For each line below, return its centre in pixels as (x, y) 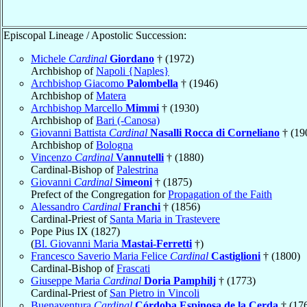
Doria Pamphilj (180, 280)
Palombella (152, 83)
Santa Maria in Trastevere (165, 219)
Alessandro (57, 206)
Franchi (142, 206)
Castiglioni (236, 256)
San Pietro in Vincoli (155, 293)
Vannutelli (140, 157)
